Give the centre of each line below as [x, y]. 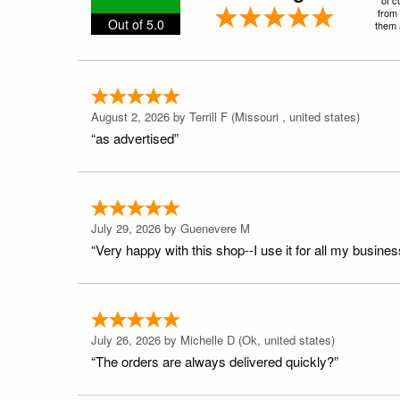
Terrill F [208, 116]
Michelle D [208, 339]
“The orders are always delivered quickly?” [215, 361]
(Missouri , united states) [294, 116]
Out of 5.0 [136, 24]
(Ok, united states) [285, 339]
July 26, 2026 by [136, 339]
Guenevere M [215, 228]
